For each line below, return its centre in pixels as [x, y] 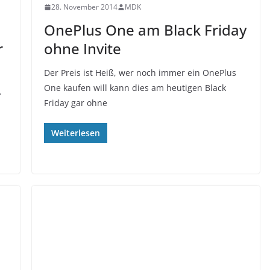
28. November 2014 [84, 7]
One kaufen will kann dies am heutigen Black [135, 88]
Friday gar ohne [75, 103]
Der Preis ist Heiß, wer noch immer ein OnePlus [140, 73]
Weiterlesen [75, 133]
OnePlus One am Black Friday [145, 30]
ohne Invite [82, 49]
